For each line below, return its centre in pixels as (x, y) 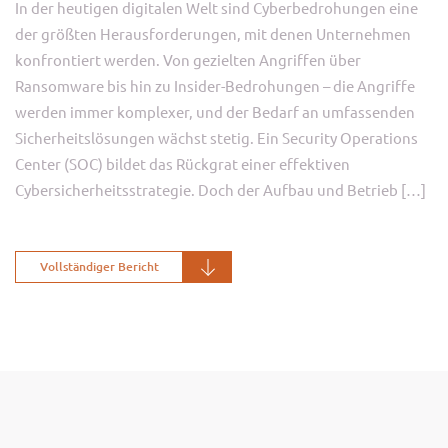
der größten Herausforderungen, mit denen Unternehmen (213, 33)
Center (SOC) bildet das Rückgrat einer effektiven (182, 163)
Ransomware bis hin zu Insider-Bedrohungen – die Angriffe (215, 85)
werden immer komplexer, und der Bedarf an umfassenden (215, 111)
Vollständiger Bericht (99, 266)
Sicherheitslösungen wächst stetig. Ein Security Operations (216, 137)
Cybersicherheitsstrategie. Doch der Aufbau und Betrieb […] (220, 189)
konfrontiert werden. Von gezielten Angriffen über (188, 59)
